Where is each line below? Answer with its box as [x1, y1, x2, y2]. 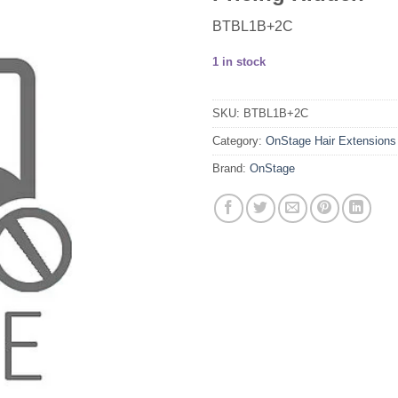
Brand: [212, 161, 250, 175]
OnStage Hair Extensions [266, 133, 396, 147]
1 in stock [212, 55, 266, 69]
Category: [212, 133, 266, 147]
